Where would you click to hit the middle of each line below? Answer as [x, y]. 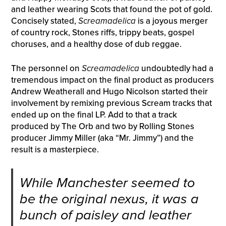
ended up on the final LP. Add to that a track [94, 115]
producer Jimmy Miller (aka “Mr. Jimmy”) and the [102, 138]
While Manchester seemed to [107, 183]
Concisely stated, [44, 21]
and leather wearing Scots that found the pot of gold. [111, 9]
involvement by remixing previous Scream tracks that [111, 103]
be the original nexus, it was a [109, 199]
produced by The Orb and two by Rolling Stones [102, 127]
